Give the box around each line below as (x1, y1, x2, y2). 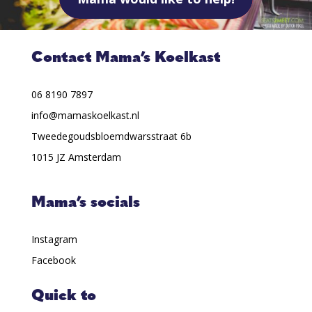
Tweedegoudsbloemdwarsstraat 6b (31, 130, 192, 143)
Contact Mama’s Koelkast (31, 51, 220, 66)
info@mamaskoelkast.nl (31, 109, 139, 123)
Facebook (31, 253, 76, 267)
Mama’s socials (31, 196, 140, 211)
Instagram (31, 233, 77, 247)
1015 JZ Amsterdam (31, 150, 121, 164)
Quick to (31, 289, 96, 304)
